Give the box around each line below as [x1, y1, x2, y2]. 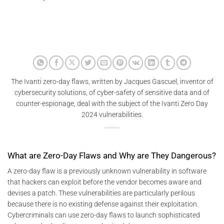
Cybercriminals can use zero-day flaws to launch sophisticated [7, 210, 200, 219]
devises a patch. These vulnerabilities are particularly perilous [7, 188, 195, 197]
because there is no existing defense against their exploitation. [7, 199, 198, 208]
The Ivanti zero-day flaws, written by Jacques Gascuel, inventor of [10, 77, 213, 86]
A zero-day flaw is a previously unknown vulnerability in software [7, 166, 206, 175]
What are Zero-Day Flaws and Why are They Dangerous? [7, 150, 216, 161]
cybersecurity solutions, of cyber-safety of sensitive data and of [14, 88, 209, 97]
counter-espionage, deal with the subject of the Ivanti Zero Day [16, 99, 208, 108]
